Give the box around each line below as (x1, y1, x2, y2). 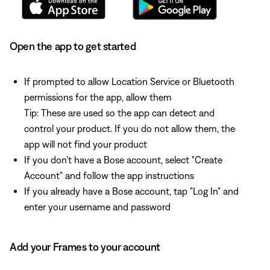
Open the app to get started (10, 39, 136, 52)
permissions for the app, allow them (24, 91, 172, 102)
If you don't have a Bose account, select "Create (24, 154, 222, 165)
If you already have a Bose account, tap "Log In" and (24, 185, 239, 196)
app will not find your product (24, 138, 147, 149)
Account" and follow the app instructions (24, 169, 194, 181)
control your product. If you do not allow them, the (24, 122, 235, 134)
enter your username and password (24, 201, 171, 212)
